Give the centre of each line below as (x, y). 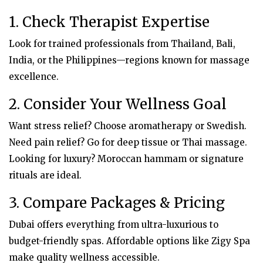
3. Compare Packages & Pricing (117, 203)
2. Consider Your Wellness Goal (118, 104)
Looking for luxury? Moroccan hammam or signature (126, 159)
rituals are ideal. (45, 175)
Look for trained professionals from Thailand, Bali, (122, 43)
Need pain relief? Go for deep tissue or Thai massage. (128, 142)
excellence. (34, 76)
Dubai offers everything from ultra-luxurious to (114, 224)
